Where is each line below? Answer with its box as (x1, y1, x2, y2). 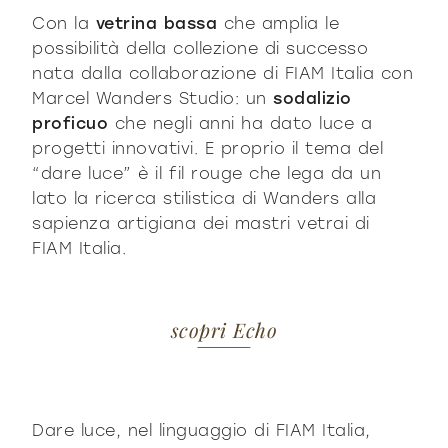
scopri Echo (170, 316, 278, 344)
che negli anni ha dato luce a (108, 113, 373, 133)
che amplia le (217, 13, 340, 33)
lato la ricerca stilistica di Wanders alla (32, 188, 377, 208)
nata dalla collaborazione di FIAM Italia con (32, 63, 414, 83)
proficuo (32, 113, 109, 133)
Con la (32, 13, 96, 33)
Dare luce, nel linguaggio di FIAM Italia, (32, 420, 371, 440)
